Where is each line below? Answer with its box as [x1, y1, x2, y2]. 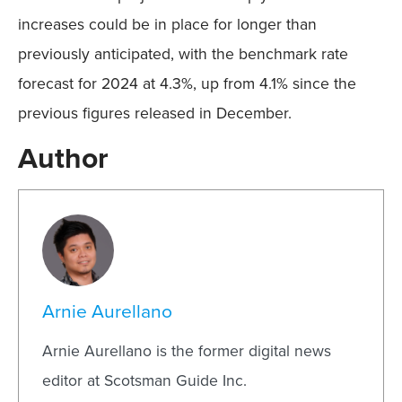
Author [18, 136, 109, 180]
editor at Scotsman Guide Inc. [42, 368, 248, 392]
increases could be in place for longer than [18, 13, 317, 37]
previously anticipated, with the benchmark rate [18, 42, 348, 66]
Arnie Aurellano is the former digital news [42, 338, 332, 363]
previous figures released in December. [18, 101, 292, 126]
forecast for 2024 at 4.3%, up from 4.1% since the [18, 72, 356, 96]
